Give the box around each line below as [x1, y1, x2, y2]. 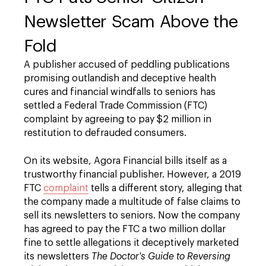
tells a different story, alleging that [88, 183, 242, 193]
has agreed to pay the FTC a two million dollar [24, 224, 226, 234]
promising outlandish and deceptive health [24, 74, 216, 83]
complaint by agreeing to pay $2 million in [24, 115, 211, 124]
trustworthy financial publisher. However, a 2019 [24, 170, 241, 179]
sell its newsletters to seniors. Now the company [24, 211, 240, 220]
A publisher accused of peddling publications [24, 60, 230, 69]
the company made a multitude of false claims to [24, 197, 240, 207]
